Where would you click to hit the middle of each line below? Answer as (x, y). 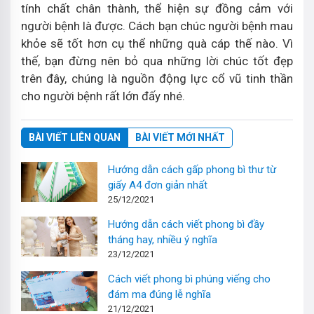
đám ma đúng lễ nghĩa (160, 294)
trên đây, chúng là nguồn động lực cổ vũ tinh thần (157, 78)
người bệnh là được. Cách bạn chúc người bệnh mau (157, 26)
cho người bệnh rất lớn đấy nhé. (103, 96)
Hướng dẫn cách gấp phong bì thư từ (192, 170)
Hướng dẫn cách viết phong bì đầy (186, 224)
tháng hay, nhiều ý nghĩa (163, 240)
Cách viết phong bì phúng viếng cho (190, 279)
